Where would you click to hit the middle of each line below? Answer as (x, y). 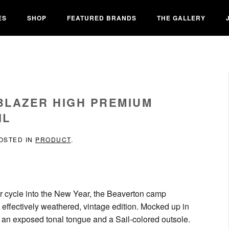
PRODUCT (53, 139)
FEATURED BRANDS (102, 18)
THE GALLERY (181, 18)
